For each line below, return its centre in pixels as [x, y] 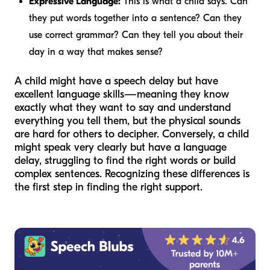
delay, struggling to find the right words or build [125, 161]
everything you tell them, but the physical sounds [127, 121]
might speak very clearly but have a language [121, 148]
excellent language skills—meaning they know [122, 95]
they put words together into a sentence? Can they [135, 18]
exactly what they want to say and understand [123, 108]
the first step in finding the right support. [108, 187]
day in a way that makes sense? [96, 52]
